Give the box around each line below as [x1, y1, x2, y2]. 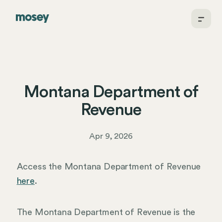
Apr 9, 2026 [89, 132, 133, 141]
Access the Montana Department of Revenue [16, 162, 201, 171]
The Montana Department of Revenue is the [16, 207, 196, 217]
